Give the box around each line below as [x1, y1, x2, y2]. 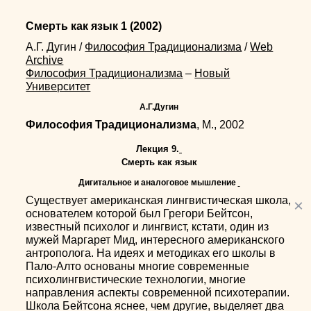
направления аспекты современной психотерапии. [26, 287, 290, 299]
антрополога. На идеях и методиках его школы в [26, 247, 276, 259]
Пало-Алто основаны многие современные [26, 260, 250, 272]
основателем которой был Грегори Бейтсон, [26, 208, 253, 219]
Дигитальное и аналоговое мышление [78, 178, 238, 187]
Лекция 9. [136, 144, 179, 154]
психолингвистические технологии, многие [26, 274, 246, 285]
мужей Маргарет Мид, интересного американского [26, 234, 285, 246]
